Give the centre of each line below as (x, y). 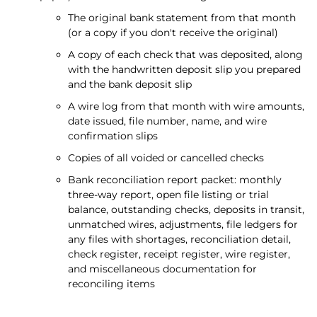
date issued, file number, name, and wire (167, 121)
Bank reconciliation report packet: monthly (175, 179)
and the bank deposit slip (130, 84)
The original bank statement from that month (182, 17)
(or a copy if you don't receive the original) (173, 32)
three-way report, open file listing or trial (168, 194)
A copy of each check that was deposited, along (185, 54)
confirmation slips (113, 136)
